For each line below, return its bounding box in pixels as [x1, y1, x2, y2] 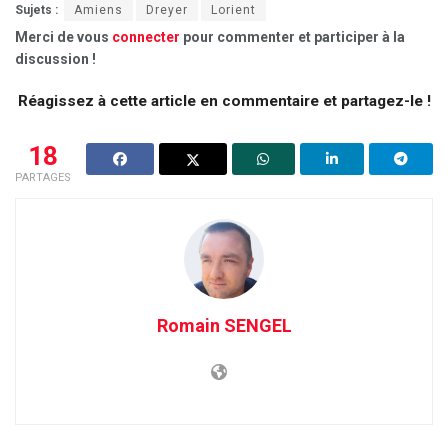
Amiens [74, 3, 123, 18]
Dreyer [146, 3, 188, 18]
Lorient [211, 3, 256, 18]
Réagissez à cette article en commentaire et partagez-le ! [17, 92, 431, 111]
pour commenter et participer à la [180, 29, 405, 46]
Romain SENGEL [156, 315, 292, 337]
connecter [112, 29, 180, 46]
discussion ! [15, 51, 96, 68]
